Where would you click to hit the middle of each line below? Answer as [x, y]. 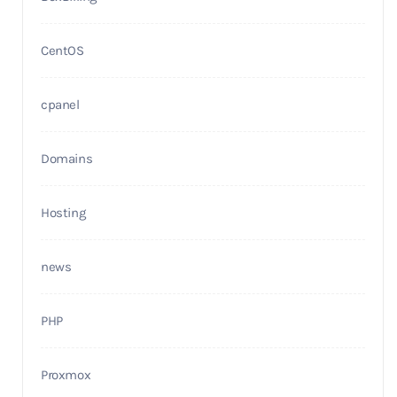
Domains [67, 158]
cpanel [60, 104]
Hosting [63, 212]
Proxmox [66, 374]
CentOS [62, 50]
